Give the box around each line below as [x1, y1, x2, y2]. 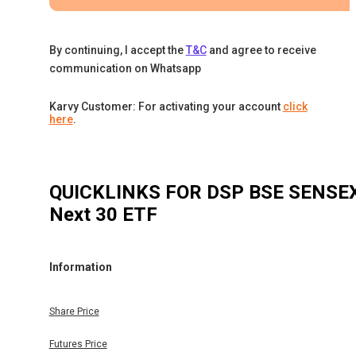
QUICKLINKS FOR [48, 181, 207, 204]
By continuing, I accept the [48, 44, 184, 57]
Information [48, 260, 112, 273]
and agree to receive [208, 44, 316, 57]
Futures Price [48, 339, 107, 350]
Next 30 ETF [48, 203, 157, 226]
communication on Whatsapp [48, 62, 201, 75]
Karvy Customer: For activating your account [48, 100, 281, 114]
